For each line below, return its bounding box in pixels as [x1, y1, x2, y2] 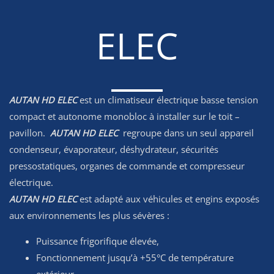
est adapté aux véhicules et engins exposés [77, 193, 259, 205]
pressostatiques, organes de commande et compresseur [9, 160, 245, 172]
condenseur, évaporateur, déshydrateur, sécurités [9, 143, 218, 155]
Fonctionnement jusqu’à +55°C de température [35, 251, 234, 264]
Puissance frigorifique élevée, [35, 234, 159, 247]
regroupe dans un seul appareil [118, 127, 254, 139]
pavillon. [9, 127, 50, 139]
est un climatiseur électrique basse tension [77, 94, 258, 106]
